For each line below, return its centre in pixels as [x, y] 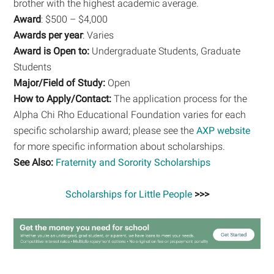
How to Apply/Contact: [64, 98]
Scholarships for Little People [128, 194]
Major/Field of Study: [61, 83]
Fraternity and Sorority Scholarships [133, 162]
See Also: [34, 162]
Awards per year [48, 35]
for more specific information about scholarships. [120, 146]
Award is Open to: [53, 51]
